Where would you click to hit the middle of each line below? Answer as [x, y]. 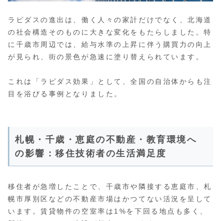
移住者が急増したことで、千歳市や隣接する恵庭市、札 [110, 187]
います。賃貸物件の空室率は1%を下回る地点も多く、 [108, 211]
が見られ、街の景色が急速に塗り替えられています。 [106, 57]
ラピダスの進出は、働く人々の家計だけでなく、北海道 [110, 20]
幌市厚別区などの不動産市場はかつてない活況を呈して [110, 199]
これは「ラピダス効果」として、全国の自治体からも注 [110, 82]
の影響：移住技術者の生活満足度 [91, 154]
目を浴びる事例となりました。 [65, 94]
